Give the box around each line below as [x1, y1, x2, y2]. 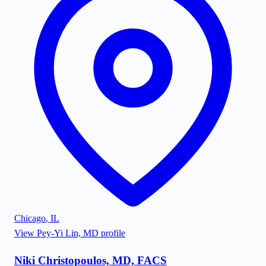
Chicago [14, 213, 46, 224]
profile [99, 228, 125, 239]
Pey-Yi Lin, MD [37, 228, 99, 239]
